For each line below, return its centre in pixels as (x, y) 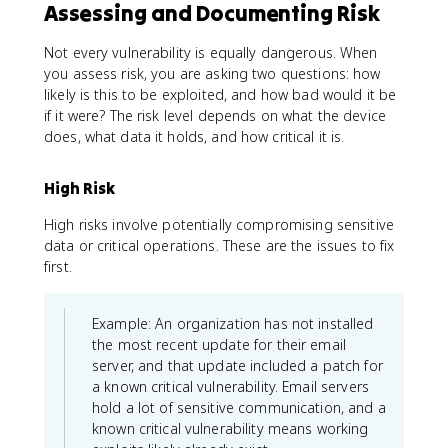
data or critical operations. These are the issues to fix (219, 245)
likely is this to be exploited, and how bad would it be (220, 94)
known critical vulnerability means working (230, 428)
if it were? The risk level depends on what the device (215, 115)
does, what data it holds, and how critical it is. (194, 136)
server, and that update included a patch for (237, 365)
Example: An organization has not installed (233, 323)
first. (58, 266)
